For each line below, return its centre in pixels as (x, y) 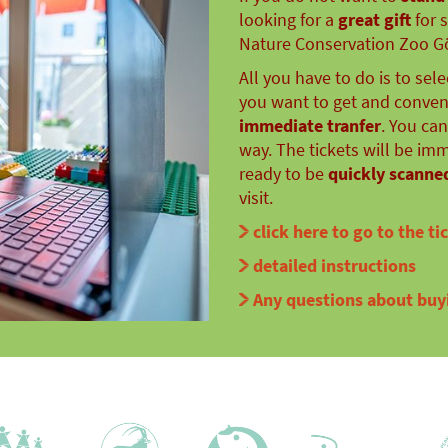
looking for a (288, 19)
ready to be (283, 173)
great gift (374, 19)
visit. (256, 197)
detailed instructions (334, 265)
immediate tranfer (310, 125)
